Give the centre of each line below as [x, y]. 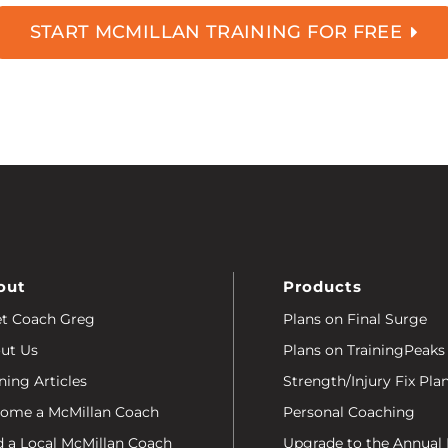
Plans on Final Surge [355, 318]
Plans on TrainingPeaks [364, 349]
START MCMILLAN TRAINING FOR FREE [216, 32]
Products [323, 286]
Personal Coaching [349, 411]
